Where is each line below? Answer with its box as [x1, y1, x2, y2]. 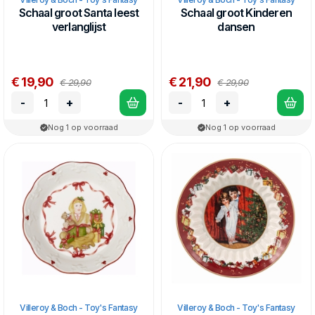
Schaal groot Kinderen [180, 6, 292, 20]
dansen [217, 20, 255, 34]
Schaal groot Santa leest [18, 6, 139, 20]
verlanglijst [51, 20, 106, 34]
